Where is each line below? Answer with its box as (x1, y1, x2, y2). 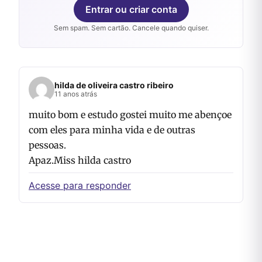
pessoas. (29, 139, 66, 151)
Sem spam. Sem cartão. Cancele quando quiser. (53, 23, 209, 32)
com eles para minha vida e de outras (29, 123, 195, 136)
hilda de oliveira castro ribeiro (54, 80, 174, 90)
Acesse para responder (29, 179, 131, 191)
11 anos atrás (54, 89, 97, 98)
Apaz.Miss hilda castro (29, 154, 131, 166)
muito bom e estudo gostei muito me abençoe (29, 108, 232, 120)
